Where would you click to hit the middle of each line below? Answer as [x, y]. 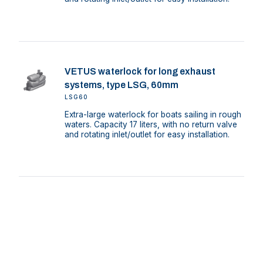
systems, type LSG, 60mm [121, 85]
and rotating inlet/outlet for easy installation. [147, 134]
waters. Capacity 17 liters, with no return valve [151, 124]
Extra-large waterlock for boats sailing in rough [153, 114]
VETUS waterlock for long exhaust [140, 71]
